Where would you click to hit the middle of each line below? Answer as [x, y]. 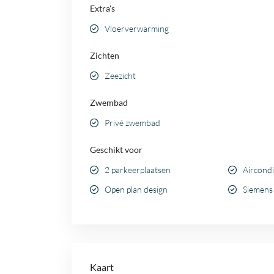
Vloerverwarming [137, 29]
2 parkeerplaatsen [138, 170]
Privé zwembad [132, 123]
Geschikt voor [116, 150]
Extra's [102, 9]
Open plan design [136, 190]
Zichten [105, 56]
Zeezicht [120, 76]
